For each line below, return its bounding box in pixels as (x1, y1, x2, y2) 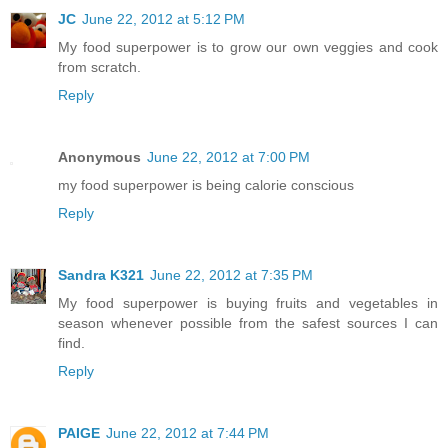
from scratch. (58, 58, 141, 75)
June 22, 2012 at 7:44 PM (106, 424, 269, 441)
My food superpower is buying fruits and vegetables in (58, 294, 438, 311)
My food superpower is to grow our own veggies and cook (58, 38, 438, 55)
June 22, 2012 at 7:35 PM (150, 266, 313, 283)
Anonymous (58, 148, 141, 165)
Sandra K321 (58, 266, 144, 283)
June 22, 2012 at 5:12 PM (82, 10, 245, 27)
